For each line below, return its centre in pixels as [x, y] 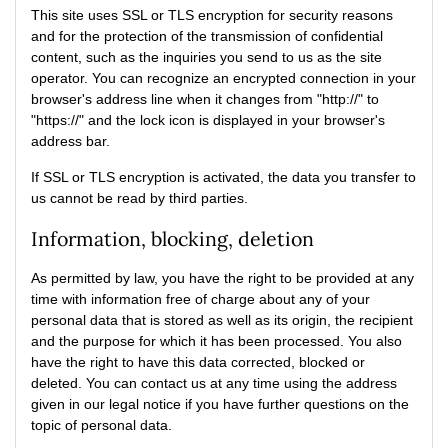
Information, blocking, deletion [172, 238]
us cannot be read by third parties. [139, 198]
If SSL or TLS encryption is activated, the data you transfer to [223, 177]
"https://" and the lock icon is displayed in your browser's [208, 120]
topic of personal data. [101, 425]
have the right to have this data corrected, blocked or [198, 362]
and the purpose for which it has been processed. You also [216, 341]
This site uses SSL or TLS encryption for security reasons [212, 15]
